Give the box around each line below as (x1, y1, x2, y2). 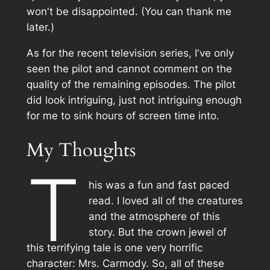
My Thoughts (26, 137, 136, 163)
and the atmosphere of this (88, 210, 220, 222)
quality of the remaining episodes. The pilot (26, 78, 236, 91)
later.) (26, 21, 54, 34)
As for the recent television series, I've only (26, 47, 234, 60)
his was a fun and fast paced (88, 178, 230, 191)
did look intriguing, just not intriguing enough (26, 94, 242, 107)
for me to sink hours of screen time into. (26, 110, 219, 122)
